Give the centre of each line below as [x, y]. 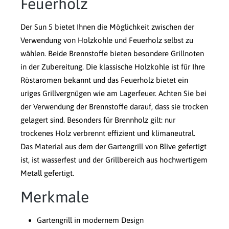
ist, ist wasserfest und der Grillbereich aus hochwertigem [114, 160]
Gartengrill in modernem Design [90, 220]
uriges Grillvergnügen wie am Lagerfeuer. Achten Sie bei [113, 94]
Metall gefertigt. [47, 173]
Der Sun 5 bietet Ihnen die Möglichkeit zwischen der [107, 27]
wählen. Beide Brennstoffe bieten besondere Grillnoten [112, 54]
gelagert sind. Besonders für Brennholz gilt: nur [98, 120]
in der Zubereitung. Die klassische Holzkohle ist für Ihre [113, 67]
